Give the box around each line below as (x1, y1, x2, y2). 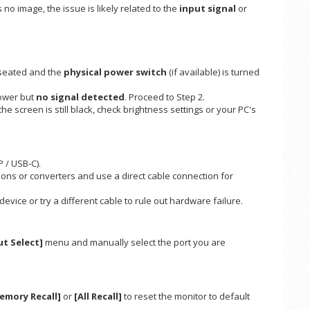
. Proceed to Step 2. (125, 91, 205, 104)
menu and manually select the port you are (43, 236, 226, 249)
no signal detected (36, 91, 125, 104)
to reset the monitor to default (122, 290, 250, 303)
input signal (179, 2, 236, 15)
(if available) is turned (167, 66, 259, 79)
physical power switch (64, 66, 167, 79)
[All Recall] (74, 290, 122, 303)
